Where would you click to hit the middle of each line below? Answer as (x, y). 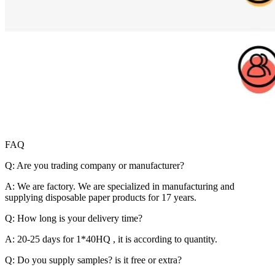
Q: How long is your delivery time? (74, 218)
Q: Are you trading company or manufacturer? (95, 165)
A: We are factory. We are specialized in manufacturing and (120, 186)
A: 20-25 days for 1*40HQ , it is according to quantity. (111, 239)
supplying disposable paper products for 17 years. (101, 197)
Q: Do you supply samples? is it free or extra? (93, 260)
